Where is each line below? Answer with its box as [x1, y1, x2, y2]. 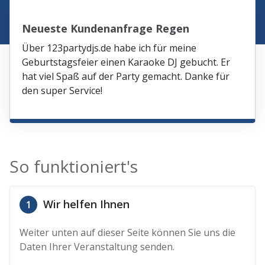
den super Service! [22, 83, 103, 97]
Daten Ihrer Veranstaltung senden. [20, 240, 175, 253]
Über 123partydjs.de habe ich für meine [22, 41, 197, 54]
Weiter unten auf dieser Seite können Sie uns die [20, 225, 236, 239]
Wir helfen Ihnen [40, 196, 130, 211]
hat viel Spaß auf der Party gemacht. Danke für [22, 69, 230, 83]
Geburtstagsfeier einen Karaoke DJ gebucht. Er [22, 55, 231, 69]
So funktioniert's [9, 154, 138, 177]
